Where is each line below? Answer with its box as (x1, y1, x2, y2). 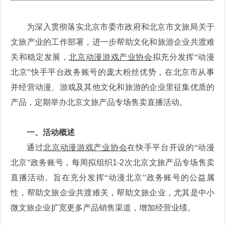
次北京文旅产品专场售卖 (124, 158, 215, 167)
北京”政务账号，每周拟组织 (11, 158, 113, 167)
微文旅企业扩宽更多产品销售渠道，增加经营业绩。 (11, 203, 195, 212)
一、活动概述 (27, 128, 75, 137)
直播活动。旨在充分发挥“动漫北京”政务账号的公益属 (11, 173, 214, 182)
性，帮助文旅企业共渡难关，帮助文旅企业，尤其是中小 (11, 188, 214, 197)
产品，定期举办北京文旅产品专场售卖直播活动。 (11, 98, 187, 107)
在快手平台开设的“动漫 (127, 143, 215, 152)
